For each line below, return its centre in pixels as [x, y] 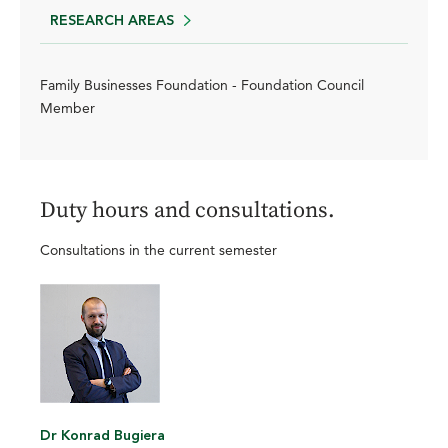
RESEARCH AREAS [111, 20]
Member [67, 107]
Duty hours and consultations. [187, 210]
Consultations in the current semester [158, 249]
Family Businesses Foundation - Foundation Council [201, 84]
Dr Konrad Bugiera [102, 436]
